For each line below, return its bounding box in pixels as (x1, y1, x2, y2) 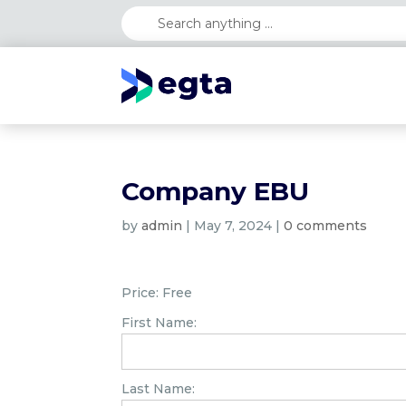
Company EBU (121, 176, 310, 207)
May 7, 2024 (194, 217, 273, 234)
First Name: (121, 314, 198, 331)
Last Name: (121, 381, 196, 397)
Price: (121, 285, 159, 301)
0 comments (284, 217, 368, 234)
